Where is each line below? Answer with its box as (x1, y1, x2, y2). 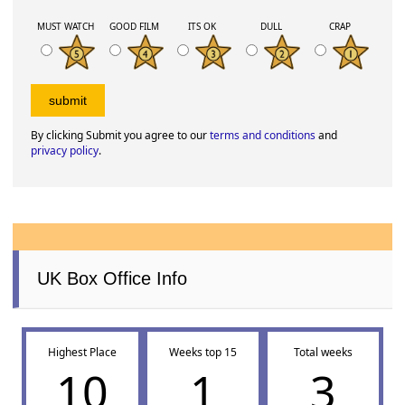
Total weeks (293, 344, 353, 360)
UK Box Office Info (37, 268, 188, 288)
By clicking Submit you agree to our (31, 127, 211, 143)
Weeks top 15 (168, 344, 237, 360)
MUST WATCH (36, 20, 94, 33)
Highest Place (47, 344, 117, 360)
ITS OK (188, 20, 217, 33)
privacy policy (31, 142, 99, 158)
